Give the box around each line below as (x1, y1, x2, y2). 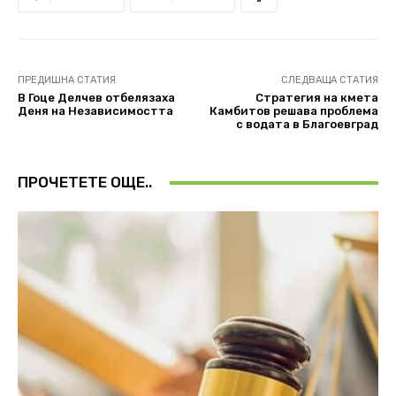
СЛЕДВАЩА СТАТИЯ (280, 74, 378, 87)
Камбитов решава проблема (209, 104, 378, 118)
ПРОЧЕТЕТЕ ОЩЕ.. (18, 173, 152, 192)
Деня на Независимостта (18, 104, 173, 118)
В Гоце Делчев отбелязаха (18, 91, 175, 105)
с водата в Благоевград (235, 118, 378, 132)
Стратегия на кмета (255, 91, 378, 105)
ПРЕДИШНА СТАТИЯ (18, 74, 116, 87)
